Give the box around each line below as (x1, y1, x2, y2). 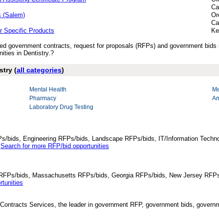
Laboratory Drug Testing (29, 104, 93, 110)
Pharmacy (29, 95, 56, 102)
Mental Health (29, 86, 66, 93)
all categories (17, 66, 62, 74)
